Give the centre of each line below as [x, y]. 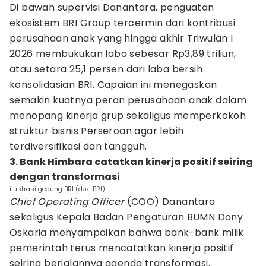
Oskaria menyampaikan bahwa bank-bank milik [127, 232]
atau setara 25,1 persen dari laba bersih [106, 69]
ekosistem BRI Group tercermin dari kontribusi [122, 23]
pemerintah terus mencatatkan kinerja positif [122, 248]
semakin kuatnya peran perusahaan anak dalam [128, 100]
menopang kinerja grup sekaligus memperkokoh [128, 115]
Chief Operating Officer [67, 202]
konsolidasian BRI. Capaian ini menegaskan [113, 85]
